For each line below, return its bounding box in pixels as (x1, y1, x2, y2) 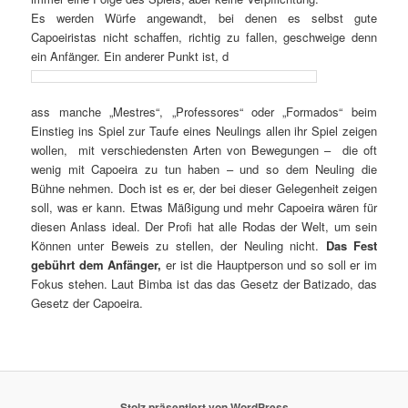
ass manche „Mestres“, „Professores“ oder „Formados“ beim (31, 103, 377, 121)
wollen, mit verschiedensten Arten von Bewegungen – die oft (31, 141, 377, 159)
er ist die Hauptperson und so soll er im (161, 256, 377, 274)
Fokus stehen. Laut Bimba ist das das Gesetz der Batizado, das (31, 275, 377, 293)
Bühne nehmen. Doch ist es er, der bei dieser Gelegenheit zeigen (31, 179, 377, 198)
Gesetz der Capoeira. (31, 294, 144, 312)
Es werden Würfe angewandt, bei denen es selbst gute (31, 9, 377, 27)
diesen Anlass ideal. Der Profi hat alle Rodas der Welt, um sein (31, 218, 377, 236)
